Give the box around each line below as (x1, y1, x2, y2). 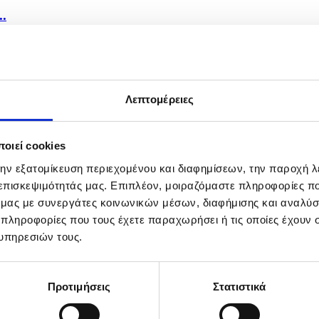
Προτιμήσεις (47, 280, 111, 293)
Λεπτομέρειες (125, 93, 194, 105)
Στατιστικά (212, 280, 266, 293)
